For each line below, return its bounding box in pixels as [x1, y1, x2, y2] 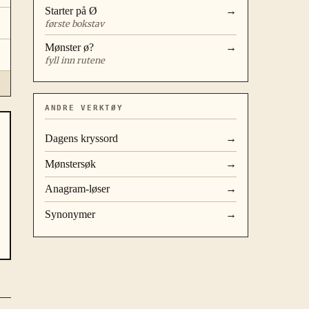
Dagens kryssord [45, 132, 118, 145]
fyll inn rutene [45, 54, 105, 66]
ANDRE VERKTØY [45, 103, 123, 113]
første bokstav [45, 18, 104, 29]
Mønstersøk [45, 157, 96, 170]
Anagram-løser [45, 183, 110, 195]
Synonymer [45, 208, 95, 220]
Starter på [45, 5, 89, 17]
